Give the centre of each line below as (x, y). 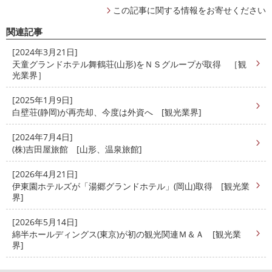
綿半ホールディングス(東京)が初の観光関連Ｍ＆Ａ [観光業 (127, 234)
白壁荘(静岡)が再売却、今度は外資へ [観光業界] (107, 112)
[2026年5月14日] (45, 222)
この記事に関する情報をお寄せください (189, 10)
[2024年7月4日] (42, 137)
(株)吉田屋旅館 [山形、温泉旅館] (77, 149)
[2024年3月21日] (45, 52)
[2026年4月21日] (45, 174)
